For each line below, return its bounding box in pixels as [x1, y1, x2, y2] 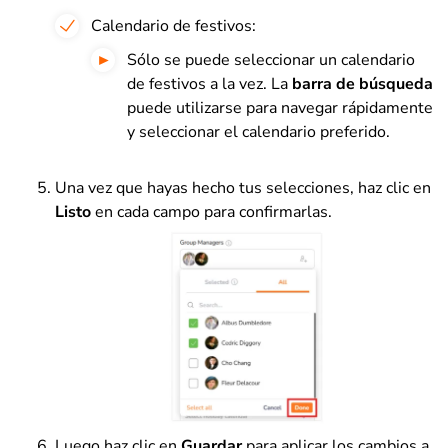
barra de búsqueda [292, 72, 433, 95]
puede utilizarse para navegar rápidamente [127, 96, 433, 119]
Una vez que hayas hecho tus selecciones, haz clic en [55, 176, 431, 199]
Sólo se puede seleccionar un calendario [127, 48, 415, 71]
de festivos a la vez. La [127, 72, 292, 95]
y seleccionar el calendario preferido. [127, 120, 390, 143]
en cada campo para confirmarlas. [95, 200, 332, 223]
